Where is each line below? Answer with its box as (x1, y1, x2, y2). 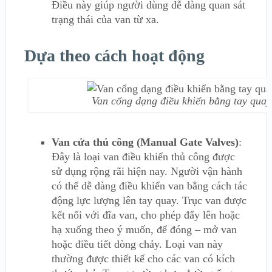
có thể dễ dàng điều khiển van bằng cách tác (51, 179, 247, 192)
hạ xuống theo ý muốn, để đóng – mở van (51, 223, 237, 236)
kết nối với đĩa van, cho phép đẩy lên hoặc (51, 208, 240, 221)
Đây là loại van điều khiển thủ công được (51, 150, 235, 163)
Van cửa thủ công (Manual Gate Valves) (51, 135, 239, 148)
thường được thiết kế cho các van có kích (51, 252, 235, 265)
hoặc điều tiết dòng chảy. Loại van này (51, 237, 223, 250)
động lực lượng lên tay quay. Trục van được (51, 194, 246, 206)
